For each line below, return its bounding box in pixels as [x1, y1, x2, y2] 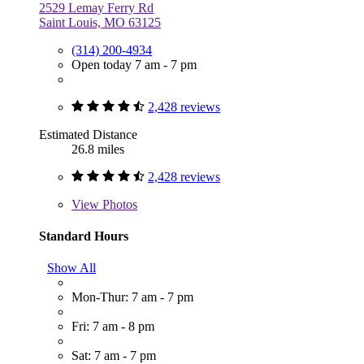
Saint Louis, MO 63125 [39, 15, 161, 29]
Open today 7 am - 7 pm [71, 57, 197, 71]
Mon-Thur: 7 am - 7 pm [71, 290, 193, 305]
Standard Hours [39, 228, 128, 243]
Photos [99, 197, 137, 211]
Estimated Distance [39, 127, 137, 141]
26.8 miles [71, 141, 124, 156]
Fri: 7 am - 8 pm [71, 319, 154, 334]
